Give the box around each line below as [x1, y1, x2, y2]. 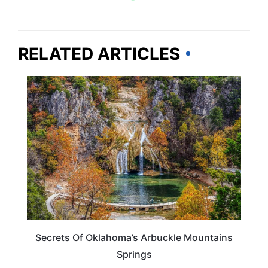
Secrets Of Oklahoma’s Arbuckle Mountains [35, 232, 233, 244]
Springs [116, 248, 152, 261]
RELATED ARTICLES [18, 43, 180, 64]
